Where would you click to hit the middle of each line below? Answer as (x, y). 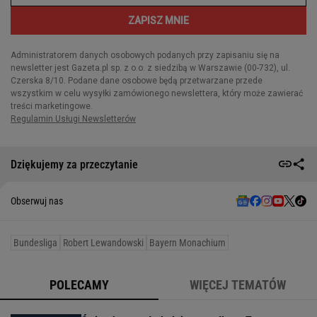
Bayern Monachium (188, 243)
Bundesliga (35, 243)
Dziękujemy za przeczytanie (74, 164)
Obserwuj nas (37, 201)
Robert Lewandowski (103, 243)
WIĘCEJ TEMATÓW (238, 285)
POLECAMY (79, 285)
